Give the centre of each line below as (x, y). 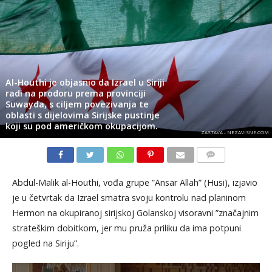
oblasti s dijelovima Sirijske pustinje (82, 115)
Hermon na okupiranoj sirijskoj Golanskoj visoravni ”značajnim (135, 212)
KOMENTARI (219, 169)
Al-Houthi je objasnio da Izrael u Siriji (85, 82)
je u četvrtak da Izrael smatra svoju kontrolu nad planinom (129, 197)
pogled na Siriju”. (45, 243)
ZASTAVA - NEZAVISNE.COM (235, 132)
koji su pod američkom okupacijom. (81, 126)
